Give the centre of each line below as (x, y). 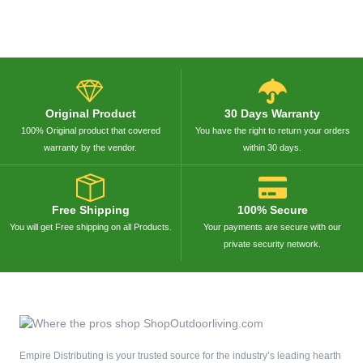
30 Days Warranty (272, 114)
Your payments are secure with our (272, 227)
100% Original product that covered (90, 131)
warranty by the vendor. (90, 148)
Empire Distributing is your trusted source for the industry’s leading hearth (180, 356)
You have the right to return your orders (272, 131)
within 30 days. (272, 148)
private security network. (272, 244)
